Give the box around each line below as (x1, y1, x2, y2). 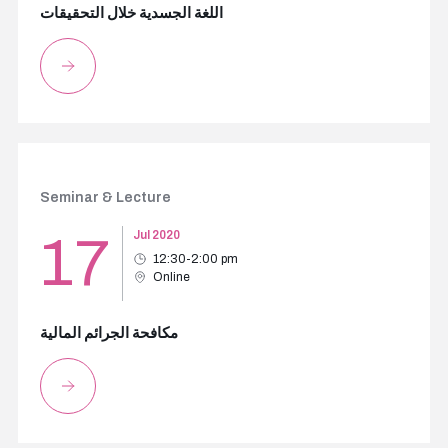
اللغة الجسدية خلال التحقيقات (39, 5, 223, 21)
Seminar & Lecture (39, 190, 171, 205)
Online (152, 270, 190, 284)
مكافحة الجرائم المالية (39, 325, 178, 341)
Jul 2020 (132, 228, 180, 242)
